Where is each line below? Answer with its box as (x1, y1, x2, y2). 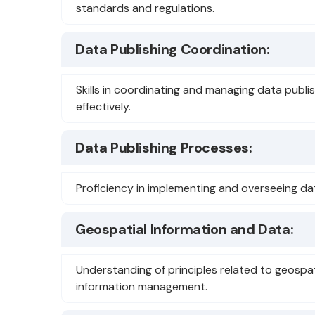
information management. (76, 279, 207, 294)
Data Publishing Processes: (75, 139, 252, 157)
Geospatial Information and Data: (75, 220, 294, 238)
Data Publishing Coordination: (75, 40, 270, 58)
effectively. (76, 99, 131, 114)
